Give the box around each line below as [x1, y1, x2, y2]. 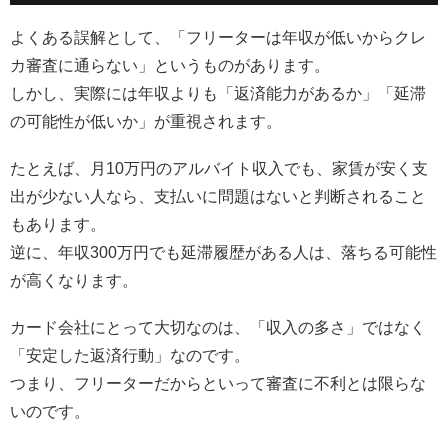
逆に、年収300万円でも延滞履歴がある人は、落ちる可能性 [10, 244, 437, 262]
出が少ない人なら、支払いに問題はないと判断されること [10, 188, 426, 206]
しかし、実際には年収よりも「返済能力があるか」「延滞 [10, 84, 426, 102]
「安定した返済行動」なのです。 [10, 347, 250, 365]
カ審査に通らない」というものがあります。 [10, 56, 330, 74]
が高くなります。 [10, 272, 138, 290]
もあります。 [10, 216, 106, 234]
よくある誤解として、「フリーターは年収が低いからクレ [10, 28, 426, 46]
